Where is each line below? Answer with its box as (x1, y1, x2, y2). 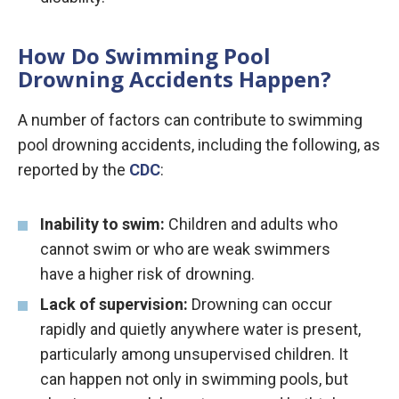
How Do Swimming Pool (18, 41, 271, 70)
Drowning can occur (188, 295, 332, 313)
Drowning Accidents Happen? (18, 64, 331, 94)
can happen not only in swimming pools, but (40, 370, 348, 388)
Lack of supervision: (40, 295, 188, 313)
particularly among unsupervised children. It (40, 345, 348, 363)
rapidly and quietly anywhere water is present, (40, 320, 361, 338)
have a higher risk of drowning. (40, 265, 255, 283)
